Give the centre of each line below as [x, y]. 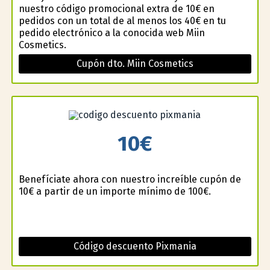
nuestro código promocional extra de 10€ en [116, 8]
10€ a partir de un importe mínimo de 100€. [115, 192]
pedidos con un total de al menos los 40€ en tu [122, 20]
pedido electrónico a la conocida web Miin [111, 33]
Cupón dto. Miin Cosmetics [135, 63]
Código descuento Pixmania [135, 246]
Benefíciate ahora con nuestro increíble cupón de [130, 180]
